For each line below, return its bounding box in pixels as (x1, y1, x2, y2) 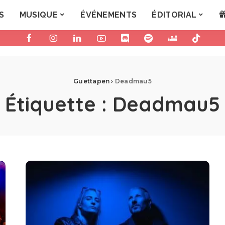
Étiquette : (5, 91, 113, 117)
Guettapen (73, 77, 110, 85)
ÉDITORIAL (152, 10, 197, 20)
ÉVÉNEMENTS (80, 10, 137, 20)
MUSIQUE (19, 10, 58, 20)
